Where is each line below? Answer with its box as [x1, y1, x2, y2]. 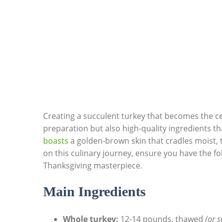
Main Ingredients [43, 184, 146, 200]
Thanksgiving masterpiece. [43, 160, 142, 171]
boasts [43, 135, 68, 147]
